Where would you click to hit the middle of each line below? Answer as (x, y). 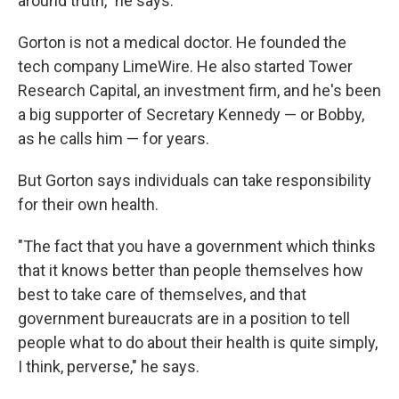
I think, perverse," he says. (109, 366)
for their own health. (88, 204)
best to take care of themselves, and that (162, 294)
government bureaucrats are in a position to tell (184, 318)
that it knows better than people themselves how (191, 270)
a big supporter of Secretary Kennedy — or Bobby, (191, 114)
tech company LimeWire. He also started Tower (185, 66)
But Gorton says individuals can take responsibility (195, 180)
